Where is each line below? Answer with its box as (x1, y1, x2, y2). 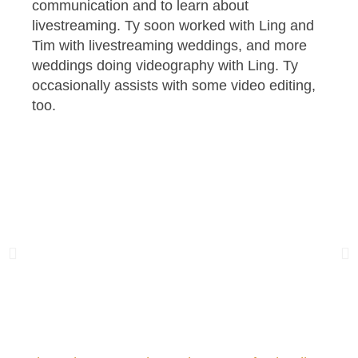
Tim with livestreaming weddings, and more (32, 37, 307, 54)
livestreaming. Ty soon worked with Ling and (32, 17, 314, 34)
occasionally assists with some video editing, (32, 77, 316, 93)
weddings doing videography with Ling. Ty (32, 57, 298, 74)
